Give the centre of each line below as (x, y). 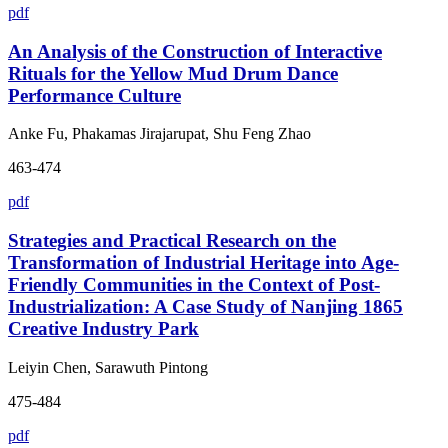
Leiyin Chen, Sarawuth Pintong (108, 367)
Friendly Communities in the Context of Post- (194, 284)
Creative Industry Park (103, 328)
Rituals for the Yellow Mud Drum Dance (173, 73)
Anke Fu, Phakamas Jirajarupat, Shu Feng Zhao (159, 134)
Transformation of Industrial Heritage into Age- (203, 262)
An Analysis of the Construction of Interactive (195, 51)
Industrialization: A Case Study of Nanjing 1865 (205, 306)
